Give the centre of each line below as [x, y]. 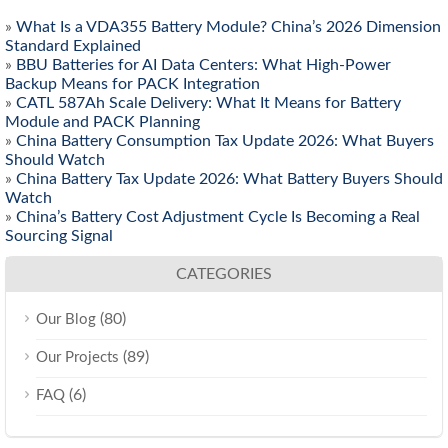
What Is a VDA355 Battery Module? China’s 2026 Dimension [228, 27]
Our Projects [77, 357]
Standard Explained [73, 46]
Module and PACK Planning [102, 122]
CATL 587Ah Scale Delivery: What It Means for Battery [208, 103]
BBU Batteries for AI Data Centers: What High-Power [203, 65]
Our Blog [66, 319]
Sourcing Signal [59, 236]
